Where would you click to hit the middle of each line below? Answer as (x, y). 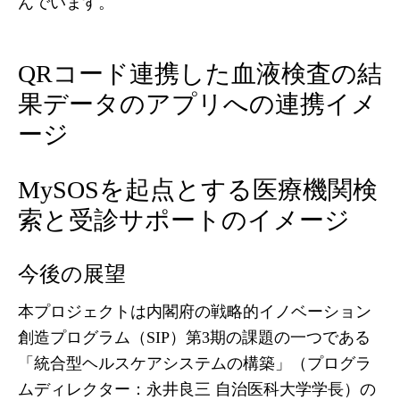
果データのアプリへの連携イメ (197, 104)
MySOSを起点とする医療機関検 (198, 190)
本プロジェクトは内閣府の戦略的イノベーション (195, 312)
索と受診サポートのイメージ (184, 220)
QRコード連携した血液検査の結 (200, 74)
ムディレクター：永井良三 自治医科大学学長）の (197, 389)
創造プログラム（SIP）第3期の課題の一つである (194, 337)
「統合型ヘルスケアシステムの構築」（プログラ (195, 363)
